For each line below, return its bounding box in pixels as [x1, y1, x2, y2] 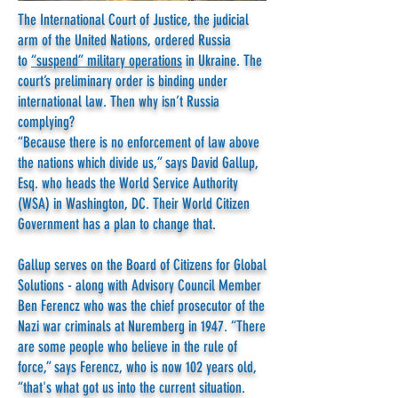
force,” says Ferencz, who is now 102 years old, [18, 358, 256, 376]
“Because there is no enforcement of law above [18, 133, 259, 151]
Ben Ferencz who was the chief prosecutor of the [18, 297, 265, 314]
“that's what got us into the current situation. [18, 378, 245, 396]
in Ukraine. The [182, 52, 262, 69]
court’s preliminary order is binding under [18, 72, 227, 90]
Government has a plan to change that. [18, 215, 216, 233]
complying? [18, 113, 75, 131]
